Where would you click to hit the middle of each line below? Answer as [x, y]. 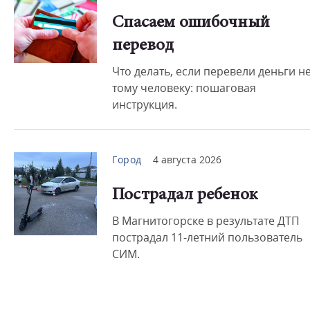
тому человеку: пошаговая [184, 88]
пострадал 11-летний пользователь [207, 237]
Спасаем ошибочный [191, 23]
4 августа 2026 [187, 159]
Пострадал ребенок [185, 195]
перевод [143, 46]
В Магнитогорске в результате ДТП [206, 221]
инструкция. [145, 104]
